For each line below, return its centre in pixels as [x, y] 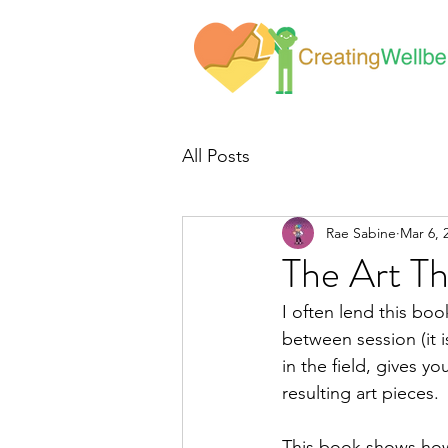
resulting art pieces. [363, 393]
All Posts [216, 155]
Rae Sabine [361, 232]
